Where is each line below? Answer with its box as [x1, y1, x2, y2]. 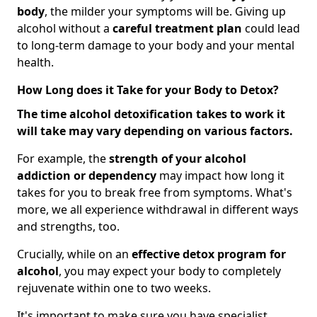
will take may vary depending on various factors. [17, 123, 293, 139]
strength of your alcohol [109, 151, 246, 167]
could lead [242, 21, 300, 37]
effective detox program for [132, 246, 286, 263]
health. [17, 54, 54, 71]
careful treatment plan [113, 21, 242, 37]
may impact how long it [156, 168, 284, 184]
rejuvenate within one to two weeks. [17, 280, 211, 296]
